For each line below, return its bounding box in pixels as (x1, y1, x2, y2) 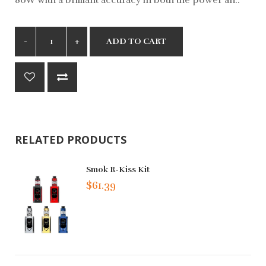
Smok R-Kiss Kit (86, 164, 150, 175)
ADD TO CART (106, 36, 166, 46)
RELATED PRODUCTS (15, 132, 126, 147)
